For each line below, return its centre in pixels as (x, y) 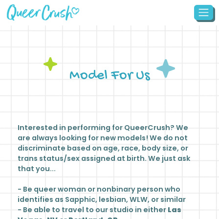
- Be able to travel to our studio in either (93, 210)
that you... (37, 169)
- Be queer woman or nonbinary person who (99, 189)
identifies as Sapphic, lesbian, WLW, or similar (102, 199)
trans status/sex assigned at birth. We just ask (104, 158)
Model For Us (109, 76)
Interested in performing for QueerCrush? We (103, 128)
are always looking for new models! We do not (103, 138)
